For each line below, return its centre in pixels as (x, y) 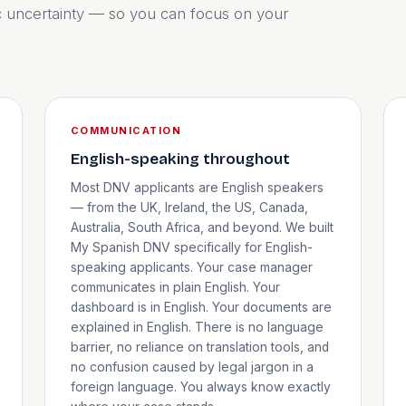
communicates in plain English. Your (175, 287)
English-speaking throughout (180, 159)
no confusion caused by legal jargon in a (192, 367)
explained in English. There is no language (197, 327)
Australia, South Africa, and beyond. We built (202, 227)
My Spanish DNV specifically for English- (191, 247)
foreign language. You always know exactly (200, 387)
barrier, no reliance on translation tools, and (199, 347)
